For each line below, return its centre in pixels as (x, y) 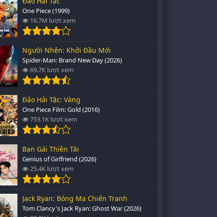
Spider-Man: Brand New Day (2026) (72, 60)
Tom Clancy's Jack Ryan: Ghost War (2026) (82, 208)
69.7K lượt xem (51, 70)
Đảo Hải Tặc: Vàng (51, 100)
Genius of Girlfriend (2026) (59, 159)
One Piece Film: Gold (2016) (61, 109)
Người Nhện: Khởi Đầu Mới (67, 50)
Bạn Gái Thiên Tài (51, 149)
